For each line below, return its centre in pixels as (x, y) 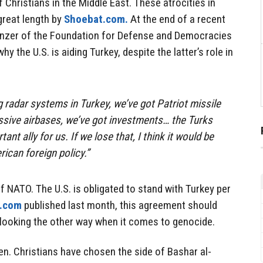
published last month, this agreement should (119, 205)
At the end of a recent (177, 19)
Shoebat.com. (96, 19)
